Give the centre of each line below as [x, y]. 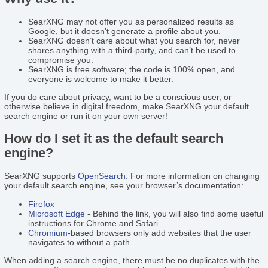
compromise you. [61, 60]
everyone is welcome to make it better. [101, 79]
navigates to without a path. [80, 242]
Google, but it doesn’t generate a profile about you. [125, 31]
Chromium [48, 232]
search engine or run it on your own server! [86, 116]
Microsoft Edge [57, 213]
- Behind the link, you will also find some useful [174, 213]
